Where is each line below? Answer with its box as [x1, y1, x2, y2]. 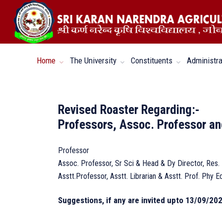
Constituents [131, 55, 174, 66]
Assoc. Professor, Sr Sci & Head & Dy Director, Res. [58, 159, 220, 168]
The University [70, 55, 118, 66]
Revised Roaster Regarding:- [58, 103, 200, 117]
